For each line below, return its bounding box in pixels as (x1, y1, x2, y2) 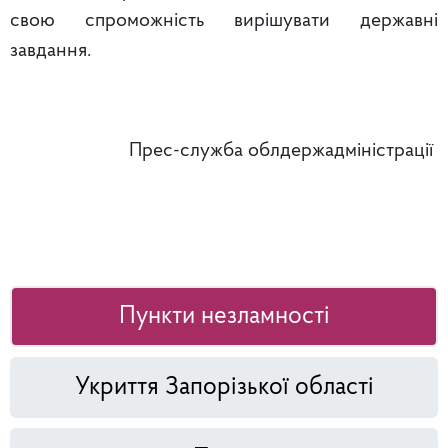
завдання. (10, 41, 91, 62)
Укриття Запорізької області (74, 375, 374, 401)
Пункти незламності (118, 304, 330, 330)
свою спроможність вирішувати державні (10, 11, 438, 32)
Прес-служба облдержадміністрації (129, 141, 438, 162)
